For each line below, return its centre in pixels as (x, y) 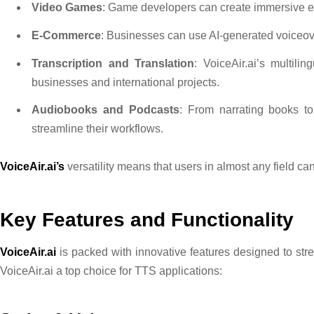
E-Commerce (66, 35)
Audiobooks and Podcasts (105, 110)
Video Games (67, 7)
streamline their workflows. (97, 129)
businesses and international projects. (125, 82)
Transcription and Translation (113, 63)
